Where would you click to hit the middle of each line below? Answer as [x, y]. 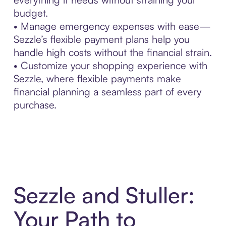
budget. [31, 13]
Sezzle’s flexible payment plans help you [101, 39]
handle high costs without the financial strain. [112, 52]
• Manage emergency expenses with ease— [112, 26]
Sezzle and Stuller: [104, 195]
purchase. [35, 104]
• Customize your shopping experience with [110, 65]
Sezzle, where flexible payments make [97, 78]
